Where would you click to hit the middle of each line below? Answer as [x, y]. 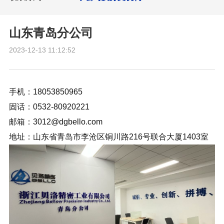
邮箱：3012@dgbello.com [55, 122]
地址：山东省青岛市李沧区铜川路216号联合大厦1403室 [108, 137]
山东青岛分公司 [51, 33]
